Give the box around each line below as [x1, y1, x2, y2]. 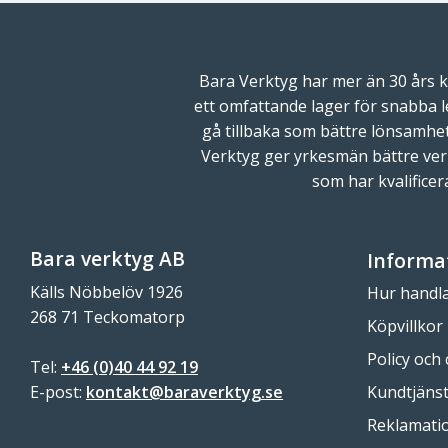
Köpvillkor [367, 315, 443, 338]
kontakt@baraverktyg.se [86, 381, 283, 404]
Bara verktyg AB [30, 245, 185, 273]
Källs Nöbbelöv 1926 [30, 281, 183, 304]
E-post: [30, 381, 86, 404]
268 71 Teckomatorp [30, 306, 185, 329]
